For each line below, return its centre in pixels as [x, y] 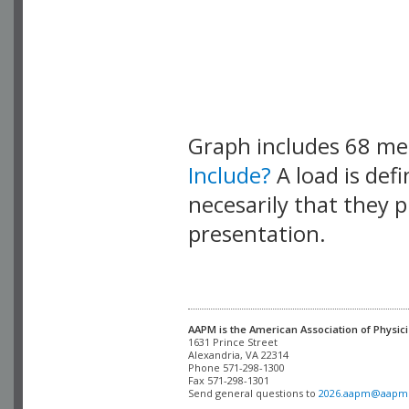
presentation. [257, 234]
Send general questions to [253, 393]
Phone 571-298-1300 [236, 367]
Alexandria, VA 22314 [238, 354]
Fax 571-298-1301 [230, 380]
